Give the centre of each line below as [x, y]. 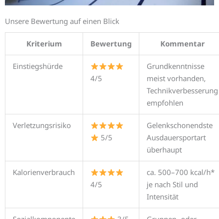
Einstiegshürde [38, 66]
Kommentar [182, 44]
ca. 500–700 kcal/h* [181, 172]
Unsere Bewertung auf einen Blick [62, 21]
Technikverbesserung [182, 91]
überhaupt [164, 150]
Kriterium [44, 44]
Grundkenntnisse [175, 66]
